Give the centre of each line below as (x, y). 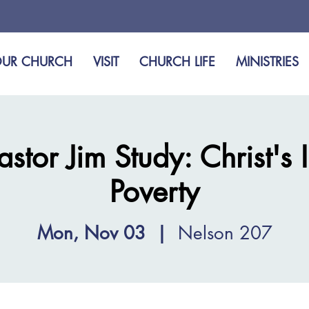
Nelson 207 (225, 233)
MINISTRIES (268, 61)
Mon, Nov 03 (91, 233)
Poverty (154, 192)
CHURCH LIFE (178, 61)
